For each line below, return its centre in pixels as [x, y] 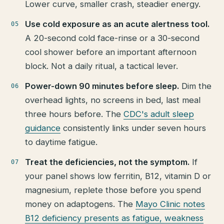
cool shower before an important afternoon [111, 52]
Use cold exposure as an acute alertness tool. [117, 24]
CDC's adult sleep [159, 114]
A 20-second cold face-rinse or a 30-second [112, 38]
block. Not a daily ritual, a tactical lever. [102, 66]
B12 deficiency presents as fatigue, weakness [114, 218]
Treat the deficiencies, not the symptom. [107, 162]
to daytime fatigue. [61, 142]
